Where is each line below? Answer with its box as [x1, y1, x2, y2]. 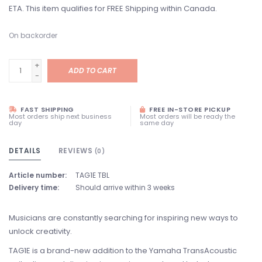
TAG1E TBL [75, 170, 109, 180]
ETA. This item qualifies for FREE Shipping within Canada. [9, 3, 217, 14]
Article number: [9, 170, 67, 180]
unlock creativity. [9, 226, 72, 237]
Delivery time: [9, 182, 59, 192]
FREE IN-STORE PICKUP [147, 105, 230, 114]
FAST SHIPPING [18, 105, 74, 114]
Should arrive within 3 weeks [75, 182, 175, 192]
